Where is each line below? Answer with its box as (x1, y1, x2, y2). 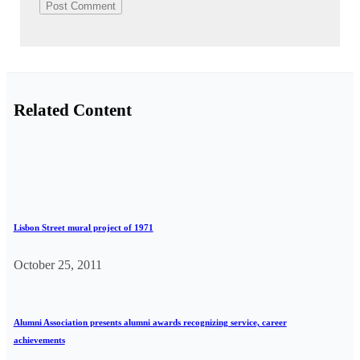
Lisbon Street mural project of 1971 (13, 223, 153, 233)
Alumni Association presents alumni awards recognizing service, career (13, 317, 287, 328)
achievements (13, 335, 65, 346)
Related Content (13, 100, 132, 119)
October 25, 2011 (13, 258, 102, 272)
